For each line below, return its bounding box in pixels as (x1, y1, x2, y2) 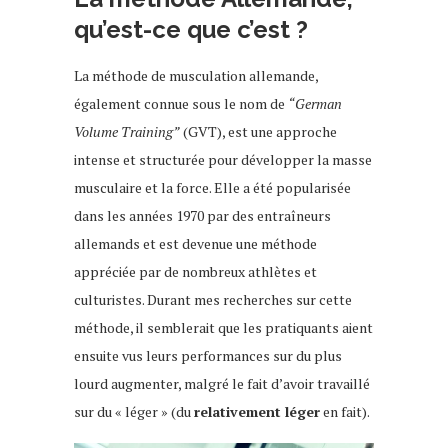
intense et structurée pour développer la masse (74, 149, 372, 169)
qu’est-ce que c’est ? (74, 14, 308, 44)
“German (288, 93, 342, 113)
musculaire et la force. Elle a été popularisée (74, 177, 351, 197)
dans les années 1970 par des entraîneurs (74, 205, 331, 225)
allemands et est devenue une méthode (74, 233, 317, 253)
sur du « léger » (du (74, 401, 194, 421)
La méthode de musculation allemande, (74, 65, 318, 85)
